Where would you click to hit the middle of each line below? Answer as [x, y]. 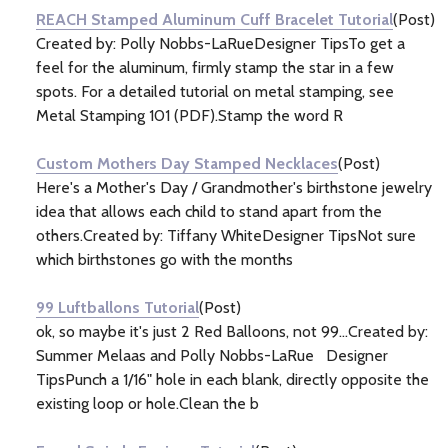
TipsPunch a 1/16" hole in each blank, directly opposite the [232, 379]
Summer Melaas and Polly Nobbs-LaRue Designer [212, 355]
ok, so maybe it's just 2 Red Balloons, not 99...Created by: [232, 331]
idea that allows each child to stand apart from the [209, 211]
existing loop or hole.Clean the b [147, 403]
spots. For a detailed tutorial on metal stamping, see [215, 91]
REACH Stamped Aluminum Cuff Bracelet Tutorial [214, 19]
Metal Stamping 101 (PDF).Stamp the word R [189, 115]
